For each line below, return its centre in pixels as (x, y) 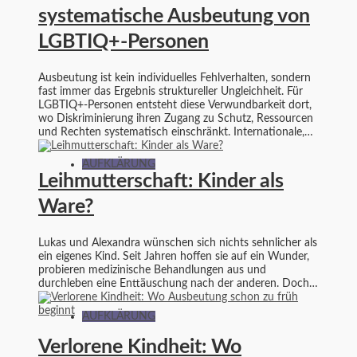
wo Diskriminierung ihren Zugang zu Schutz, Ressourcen (176, 118)
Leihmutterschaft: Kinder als (161, 182)
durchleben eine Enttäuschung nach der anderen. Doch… (178, 284)
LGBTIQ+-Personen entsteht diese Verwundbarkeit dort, (175, 105)
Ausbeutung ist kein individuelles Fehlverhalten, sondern (175, 78)
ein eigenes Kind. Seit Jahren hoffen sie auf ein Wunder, (174, 257)
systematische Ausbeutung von (174, 16)
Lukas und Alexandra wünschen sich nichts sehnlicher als (178, 243)
